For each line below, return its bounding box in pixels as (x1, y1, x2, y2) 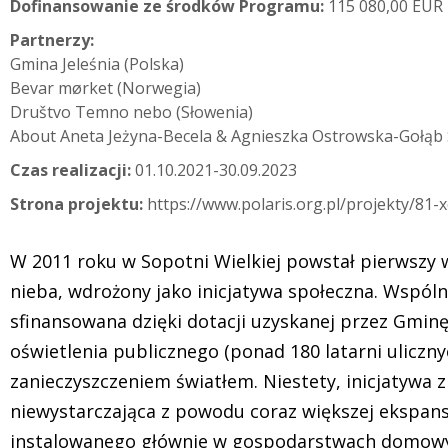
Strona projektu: (10, 192, 143, 215)
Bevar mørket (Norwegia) (10, 76, 201, 99)
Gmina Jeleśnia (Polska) (10, 52, 184, 75)
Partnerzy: (10, 28, 94, 51)
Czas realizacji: (10, 158, 131, 181)
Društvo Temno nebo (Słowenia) (10, 100, 253, 123)
